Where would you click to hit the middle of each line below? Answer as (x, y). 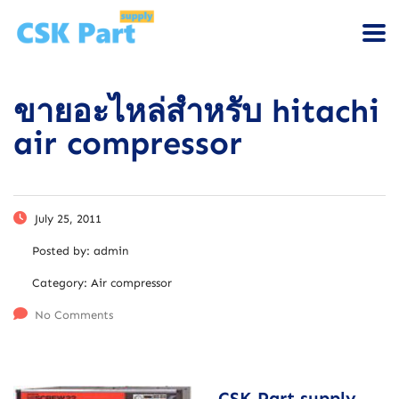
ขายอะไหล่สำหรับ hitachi (196, 110)
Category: (61, 282)
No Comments (74, 314)
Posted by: (63, 250)
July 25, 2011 (66, 218)
